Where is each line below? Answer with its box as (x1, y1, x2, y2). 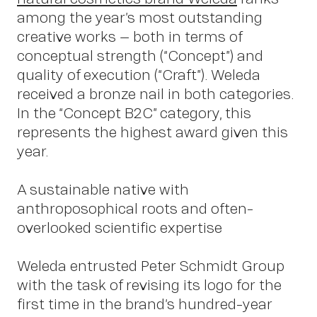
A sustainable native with (17, 179, 189, 199)
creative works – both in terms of (17, 26, 242, 46)
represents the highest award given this (17, 122, 288, 142)
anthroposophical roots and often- (17, 198, 253, 218)
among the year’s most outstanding (17, 7, 263, 27)
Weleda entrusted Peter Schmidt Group (17, 255, 284, 275)
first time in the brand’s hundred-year (17, 294, 272, 313)
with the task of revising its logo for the (17, 275, 282, 294)
